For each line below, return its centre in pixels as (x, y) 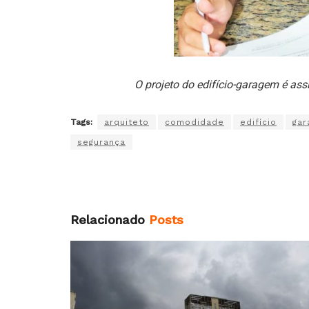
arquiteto (127, 122)
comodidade (195, 122)
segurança (101, 142)
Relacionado (108, 219)
